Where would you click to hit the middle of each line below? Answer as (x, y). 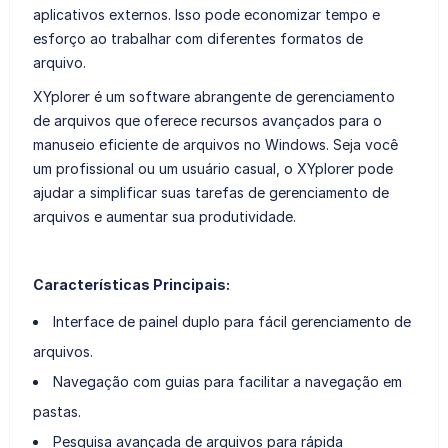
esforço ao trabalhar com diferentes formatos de (197, 38)
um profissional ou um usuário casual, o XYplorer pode (212, 168)
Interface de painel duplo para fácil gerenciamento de (231, 321)
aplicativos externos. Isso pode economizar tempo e (206, 14)
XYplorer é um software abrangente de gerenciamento (213, 96)
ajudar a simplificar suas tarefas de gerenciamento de (210, 192)
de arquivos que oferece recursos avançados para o (207, 120)
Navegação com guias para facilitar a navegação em (227, 381)
